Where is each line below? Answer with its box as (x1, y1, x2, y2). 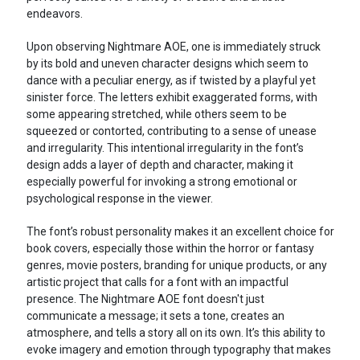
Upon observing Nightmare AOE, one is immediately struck (26, 40, 321, 54)
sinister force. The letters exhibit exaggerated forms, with (26, 91, 317, 104)
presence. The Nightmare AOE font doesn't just (26, 292, 264, 306)
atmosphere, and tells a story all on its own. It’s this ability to (26, 326, 325, 340)
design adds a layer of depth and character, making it (26, 158, 293, 172)
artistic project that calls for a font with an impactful (26, 276, 288, 289)
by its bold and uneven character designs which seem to (26, 57, 309, 71)
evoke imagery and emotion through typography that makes (26, 343, 331, 357)
